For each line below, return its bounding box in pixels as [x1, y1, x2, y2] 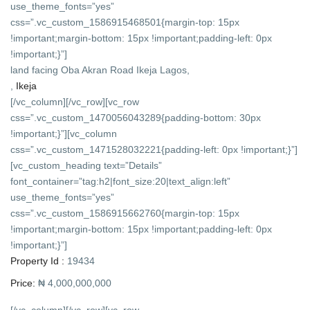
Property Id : [10, 255, 65, 267]
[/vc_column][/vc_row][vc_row [10, 96, 140, 108]
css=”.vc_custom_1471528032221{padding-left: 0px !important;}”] [10, 144, 298, 156]
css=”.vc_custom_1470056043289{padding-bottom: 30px [10, 112, 262, 124]
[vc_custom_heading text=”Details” [10, 160, 163, 172]
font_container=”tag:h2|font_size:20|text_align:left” [10, 176, 231, 188]
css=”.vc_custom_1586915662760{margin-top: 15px [10, 208, 240, 219]
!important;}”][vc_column [10, 128, 118, 140]
